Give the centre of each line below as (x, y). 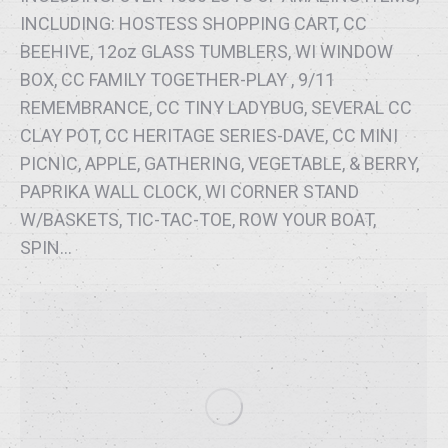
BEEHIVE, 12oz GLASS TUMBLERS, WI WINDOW (206, 52)
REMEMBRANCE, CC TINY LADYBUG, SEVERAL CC (216, 108)
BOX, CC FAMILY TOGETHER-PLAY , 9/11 (177, 80)
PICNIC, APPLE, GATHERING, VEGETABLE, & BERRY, (219, 164)
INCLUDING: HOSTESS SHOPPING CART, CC (193, 24)
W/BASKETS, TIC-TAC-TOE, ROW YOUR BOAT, (198, 220)
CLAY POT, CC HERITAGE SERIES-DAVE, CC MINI (209, 136)
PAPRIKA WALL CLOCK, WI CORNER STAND (189, 192)
